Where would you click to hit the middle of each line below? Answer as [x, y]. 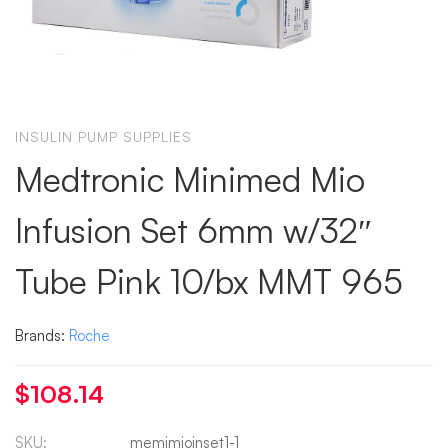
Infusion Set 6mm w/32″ [193, 230]
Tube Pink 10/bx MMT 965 [209, 281]
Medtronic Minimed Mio [190, 179]
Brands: [42, 335]
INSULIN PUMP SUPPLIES [103, 136]
